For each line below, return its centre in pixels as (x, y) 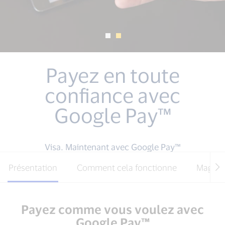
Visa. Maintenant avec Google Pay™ (113, 147)
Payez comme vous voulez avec (113, 209)
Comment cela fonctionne (127, 167)
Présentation (33, 167)
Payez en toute (113, 75)
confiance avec (113, 95)
